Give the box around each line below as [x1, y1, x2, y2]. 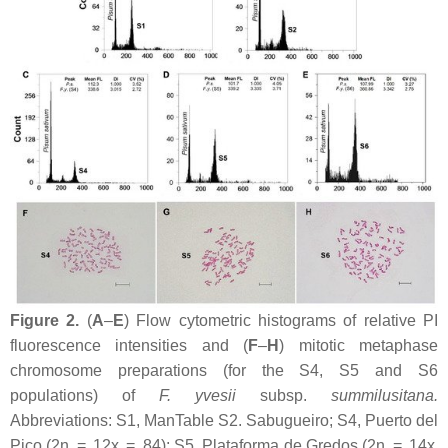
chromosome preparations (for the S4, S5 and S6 [10, 361, 438, 379]
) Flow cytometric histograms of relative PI [123, 311, 438, 329]
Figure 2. [10, 311, 80, 329]
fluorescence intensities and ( [10, 336, 249, 354]
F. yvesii [159, 386, 236, 404]
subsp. [236, 386, 331, 404]
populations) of [10, 386, 159, 404]
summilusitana [331, 386, 434, 404]
